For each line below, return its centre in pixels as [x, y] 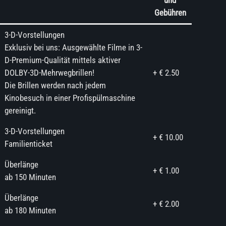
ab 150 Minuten [30, 177]
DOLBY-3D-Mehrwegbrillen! [49, 73]
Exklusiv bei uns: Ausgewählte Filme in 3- [73, 47]
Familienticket [28, 144]
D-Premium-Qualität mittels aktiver [62, 60]
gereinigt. [20, 110]
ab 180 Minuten [30, 210]
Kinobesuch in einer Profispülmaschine [70, 98]
